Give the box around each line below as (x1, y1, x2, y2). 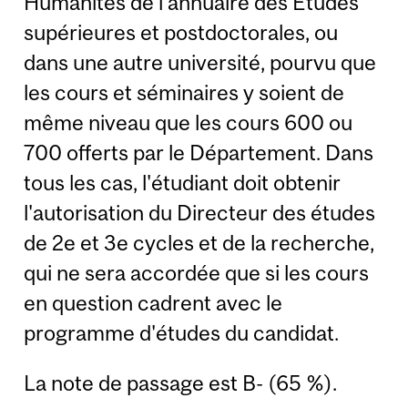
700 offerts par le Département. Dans (24, 139, 374, 165)
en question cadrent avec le (24, 290, 283, 315)
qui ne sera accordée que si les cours (24, 260, 370, 285)
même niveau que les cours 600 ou (24, 109, 353, 135)
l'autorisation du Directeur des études (24, 199, 376, 225)
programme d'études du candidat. (24, 320, 340, 345)
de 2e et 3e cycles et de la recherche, (24, 229, 375, 255)
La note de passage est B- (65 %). (24, 371, 338, 396)
